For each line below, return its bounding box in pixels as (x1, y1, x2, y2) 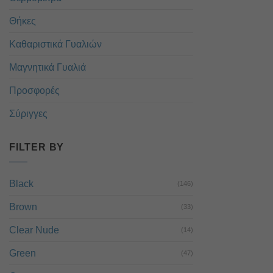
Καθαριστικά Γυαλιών (9, 38, 102, 49)
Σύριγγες (9, 108, 48, 119)
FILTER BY (9, 141, 65, 152)
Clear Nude (9, 225, 59, 236)
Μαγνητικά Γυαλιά (9, 62, 86, 73)
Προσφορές (9, 85, 60, 96)
